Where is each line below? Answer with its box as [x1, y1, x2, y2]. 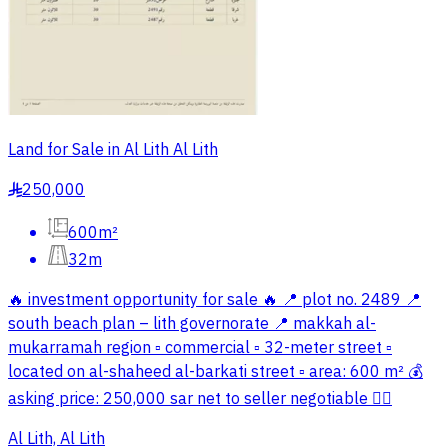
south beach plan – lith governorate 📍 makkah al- [8, 312, 376, 337]
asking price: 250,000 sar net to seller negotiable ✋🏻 [8, 387, 392, 412]
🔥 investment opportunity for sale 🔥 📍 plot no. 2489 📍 [8, 288, 421, 313]
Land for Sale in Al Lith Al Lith [8, 138, 218, 163]
